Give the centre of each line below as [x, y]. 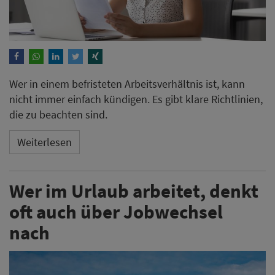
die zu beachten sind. [58, 115]
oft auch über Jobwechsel [116, 212]
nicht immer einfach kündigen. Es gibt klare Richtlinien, [136, 99]
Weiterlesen [45, 142]
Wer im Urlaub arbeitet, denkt [134, 191]
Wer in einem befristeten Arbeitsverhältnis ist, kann [127, 84]
